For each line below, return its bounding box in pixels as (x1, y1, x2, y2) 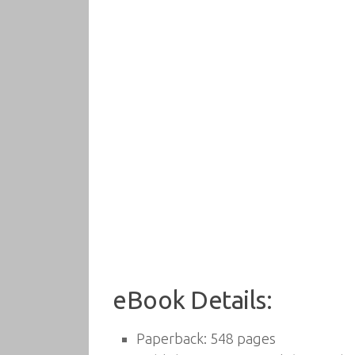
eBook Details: (113, 286, 272, 314)
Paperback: (136, 330, 207, 346)
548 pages (207, 330, 276, 346)
